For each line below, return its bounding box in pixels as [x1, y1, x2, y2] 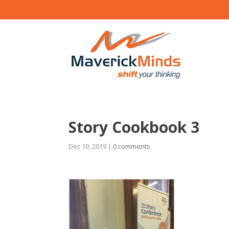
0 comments [113, 141, 151, 151]
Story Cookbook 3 [68, 116, 200, 138]
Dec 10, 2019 [68, 141, 107, 151]
